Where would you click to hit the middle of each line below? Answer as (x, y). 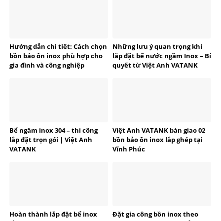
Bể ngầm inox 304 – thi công (54, 130)
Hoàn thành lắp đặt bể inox (53, 214)
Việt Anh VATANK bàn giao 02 (159, 130)
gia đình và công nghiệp (47, 65)
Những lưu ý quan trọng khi (157, 46)
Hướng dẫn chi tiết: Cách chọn (58, 46)
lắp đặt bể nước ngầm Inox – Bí (162, 55)
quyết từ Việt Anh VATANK (155, 65)
